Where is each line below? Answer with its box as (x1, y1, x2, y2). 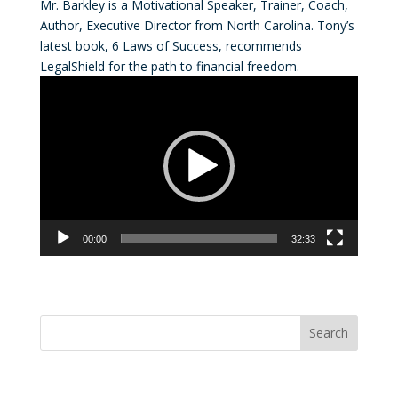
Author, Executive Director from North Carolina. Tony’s (39, 17, 354, 34)
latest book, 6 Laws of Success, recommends (39, 37, 302, 54)
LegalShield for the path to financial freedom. (39, 58, 299, 75)
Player (38, 98, 75, 115)
